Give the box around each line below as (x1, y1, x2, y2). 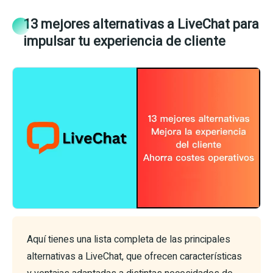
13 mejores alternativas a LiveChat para (23, 15, 259, 35)
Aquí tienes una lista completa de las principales (27, 232, 230, 247)
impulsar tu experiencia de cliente (23, 32, 225, 52)
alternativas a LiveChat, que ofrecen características (27, 249, 242, 264)
